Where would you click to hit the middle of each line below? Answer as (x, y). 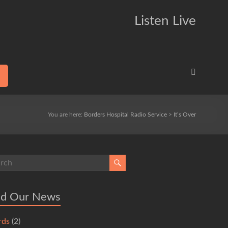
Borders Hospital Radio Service (125, 115)
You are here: (66, 115)
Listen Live (165, 21)
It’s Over (185, 115)
